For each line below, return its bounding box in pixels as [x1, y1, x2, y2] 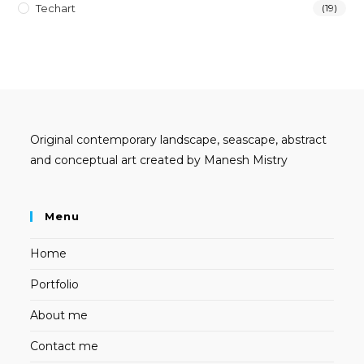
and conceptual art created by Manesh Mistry [30, 153, 288, 168]
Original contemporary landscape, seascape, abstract [30, 132, 327, 148]
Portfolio [30, 277, 80, 292]
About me [30, 308, 89, 323]
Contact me [30, 339, 99, 354]
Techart [36, 2, 76, 15]
